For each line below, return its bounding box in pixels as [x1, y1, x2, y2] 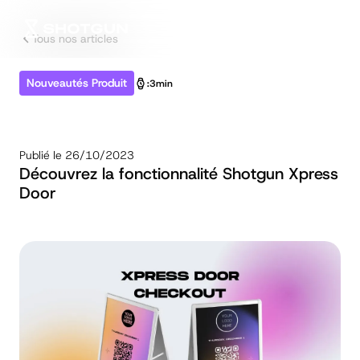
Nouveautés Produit [27, 76, 127, 90]
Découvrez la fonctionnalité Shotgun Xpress [19, 163, 338, 184]
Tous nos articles [32, 31, 118, 46]
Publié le [19, 148, 62, 162]
